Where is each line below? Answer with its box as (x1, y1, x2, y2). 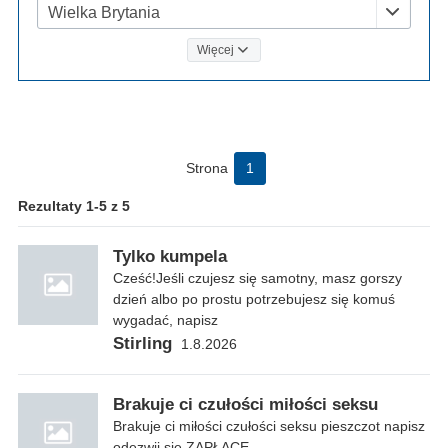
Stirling (113, 333, 172, 353)
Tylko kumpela (113, 246, 227, 266)
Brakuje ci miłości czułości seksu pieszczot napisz (113, 417, 425, 434)
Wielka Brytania (48, 3, 160, 21)
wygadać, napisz (113, 311, 218, 328)
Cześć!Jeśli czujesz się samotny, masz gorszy (113, 269, 402, 286)
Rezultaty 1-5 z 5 (18, 197, 130, 214)
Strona (185, 159, 228, 176)
